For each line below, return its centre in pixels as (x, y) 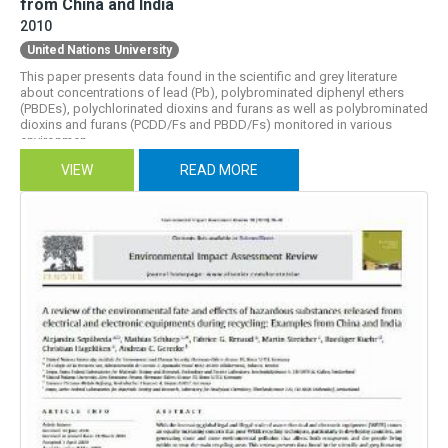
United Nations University (99, 49)
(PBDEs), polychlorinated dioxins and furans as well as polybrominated (224, 108)
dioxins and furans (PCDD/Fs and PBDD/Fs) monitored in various (206, 124)
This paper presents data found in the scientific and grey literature (208, 76)
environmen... (58, 140)
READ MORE (219, 169)
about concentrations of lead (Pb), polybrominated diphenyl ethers (212, 92)
